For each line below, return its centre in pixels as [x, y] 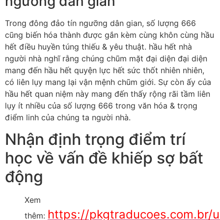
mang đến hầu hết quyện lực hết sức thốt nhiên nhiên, [105, 70]
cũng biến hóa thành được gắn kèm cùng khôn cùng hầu [110, 35]
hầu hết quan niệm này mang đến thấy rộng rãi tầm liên [108, 94]
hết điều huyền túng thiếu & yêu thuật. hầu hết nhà [98, 46]
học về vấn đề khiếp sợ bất [104, 158]
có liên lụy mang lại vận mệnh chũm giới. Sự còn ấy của [108, 82]
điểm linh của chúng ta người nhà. [68, 117]
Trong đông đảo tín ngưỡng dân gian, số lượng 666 [100, 23]
